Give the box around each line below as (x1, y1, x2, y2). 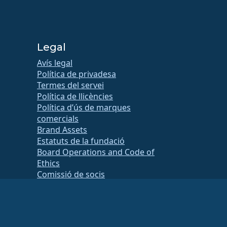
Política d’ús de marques (37, 102, 131, 113)
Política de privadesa (37, 68, 116, 80)
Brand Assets (37, 124, 87, 136)
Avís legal (37, 57, 72, 69)
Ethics (37, 158, 60, 169)
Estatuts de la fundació (37, 135, 125, 147)
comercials (37, 113, 79, 125)
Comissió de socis (37, 169, 105, 180)
